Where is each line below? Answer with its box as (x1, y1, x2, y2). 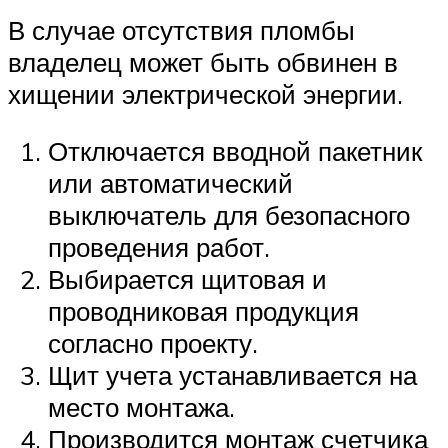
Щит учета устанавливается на (48, 359, 417, 392)
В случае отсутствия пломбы (8, 13, 355, 46)
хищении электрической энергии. (8, 77, 403, 110)
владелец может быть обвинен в (8, 45, 398, 78)
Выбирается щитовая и (48, 263, 327, 296)
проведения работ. (48, 231, 270, 264)
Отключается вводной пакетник (48, 135, 422, 168)
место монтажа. (48, 391, 235, 424)
